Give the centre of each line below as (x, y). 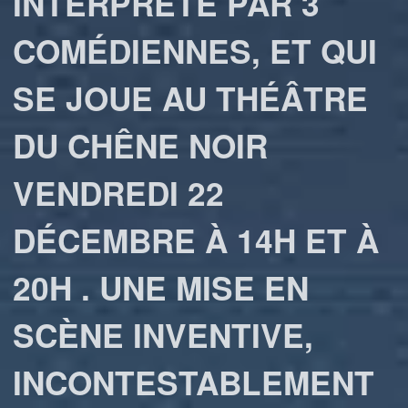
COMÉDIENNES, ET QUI (195, 51)
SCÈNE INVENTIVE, (163, 335)
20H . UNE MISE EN (161, 287)
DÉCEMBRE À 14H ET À (196, 240)
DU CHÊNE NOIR (141, 145)
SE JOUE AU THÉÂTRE (191, 98)
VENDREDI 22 (119, 193)
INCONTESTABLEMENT (194, 382)
